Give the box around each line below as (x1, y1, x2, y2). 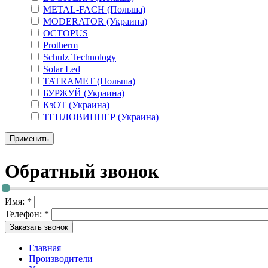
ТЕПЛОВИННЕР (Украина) (43, 111, 159, 122)
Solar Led (43, 63, 80, 74)
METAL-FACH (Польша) (43, 4, 145, 14)
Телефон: (5, 208, 44, 219)
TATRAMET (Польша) (43, 75, 135, 86)
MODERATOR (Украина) (43, 16, 147, 26)
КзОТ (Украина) (43, 99, 109, 110)
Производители (29, 253, 93, 264)
